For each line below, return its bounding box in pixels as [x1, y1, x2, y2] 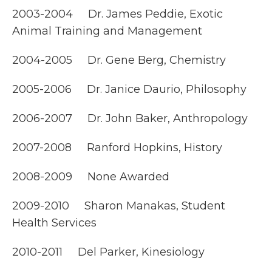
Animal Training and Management [12, 24, 202, 38]
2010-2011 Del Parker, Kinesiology [12, 245, 205, 259]
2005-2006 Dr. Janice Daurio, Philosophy [12, 83, 246, 96]
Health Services [12, 216, 97, 229]
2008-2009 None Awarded [12, 170, 169, 183]
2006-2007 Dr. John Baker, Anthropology [12, 112, 248, 125]
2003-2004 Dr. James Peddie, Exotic [12, 7, 223, 21]
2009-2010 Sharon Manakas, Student [12, 199, 225, 212]
